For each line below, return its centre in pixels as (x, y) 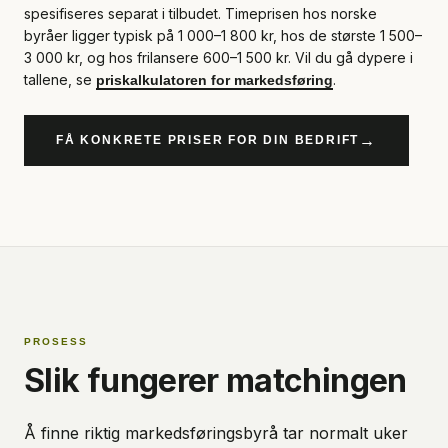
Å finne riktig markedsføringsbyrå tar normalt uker (216, 433)
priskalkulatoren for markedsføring (214, 80)
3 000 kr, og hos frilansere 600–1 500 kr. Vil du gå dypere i (218, 57)
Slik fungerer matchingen (215, 380)
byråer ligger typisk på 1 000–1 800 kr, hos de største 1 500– (223, 35)
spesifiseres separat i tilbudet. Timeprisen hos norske (200, 13)
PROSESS (56, 341)
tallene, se (58, 79)
